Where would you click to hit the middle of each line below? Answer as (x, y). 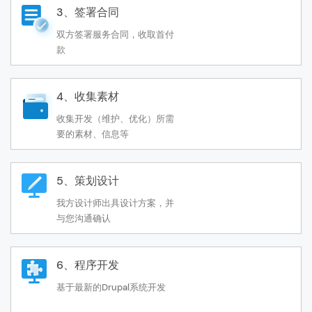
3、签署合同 (88, 12)
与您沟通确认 (84, 218)
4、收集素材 (88, 96)
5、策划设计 (88, 180)
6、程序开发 (88, 265)
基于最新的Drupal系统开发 (111, 287)
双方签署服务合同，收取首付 (115, 34)
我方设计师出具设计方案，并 (115, 203)
